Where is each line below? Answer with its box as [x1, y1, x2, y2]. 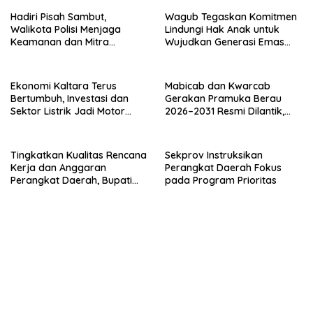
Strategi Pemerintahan [10, 48, 115, 61]
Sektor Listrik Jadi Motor [10, 104, 125, 117]
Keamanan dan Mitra [10, 35, 109, 48]
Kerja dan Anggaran [10, 161, 106, 174]
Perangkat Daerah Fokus [165, 161, 282, 174]
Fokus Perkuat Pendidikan [165, 117, 285, 130]
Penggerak [10, 117, 64, 130]
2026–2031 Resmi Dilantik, [165, 104, 284, 117]
